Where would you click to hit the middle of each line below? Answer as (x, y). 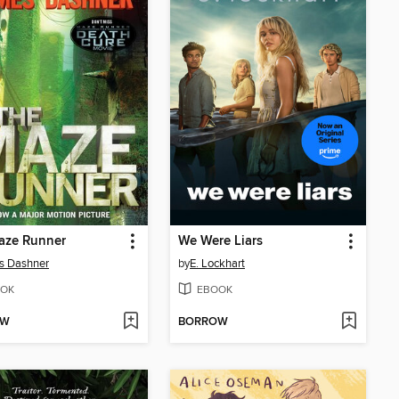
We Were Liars (220, 241)
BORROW (203, 322)
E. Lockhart (217, 263)
